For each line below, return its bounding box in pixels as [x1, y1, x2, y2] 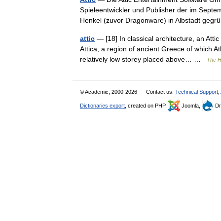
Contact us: [146, 89, 175, 95]
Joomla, [180, 103, 202, 109]
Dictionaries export [80, 103, 125, 109]
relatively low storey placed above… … [80, 55, 207, 63]
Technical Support [175, 89, 218, 95]
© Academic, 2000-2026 [80, 89, 139, 95]
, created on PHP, [125, 103, 168, 109]
